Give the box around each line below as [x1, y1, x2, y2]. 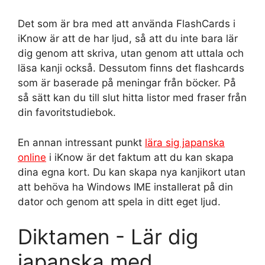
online [18, 151, 46, 163]
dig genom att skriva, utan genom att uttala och [18, 47, 244, 59]
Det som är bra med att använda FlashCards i [18, 18, 235, 30]
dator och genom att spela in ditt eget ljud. [18, 195, 221, 208]
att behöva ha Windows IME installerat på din [18, 180, 233, 193]
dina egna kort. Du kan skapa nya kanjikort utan [18, 166, 245, 178]
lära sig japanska [145, 136, 225, 148]
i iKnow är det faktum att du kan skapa [46, 151, 234, 163]
